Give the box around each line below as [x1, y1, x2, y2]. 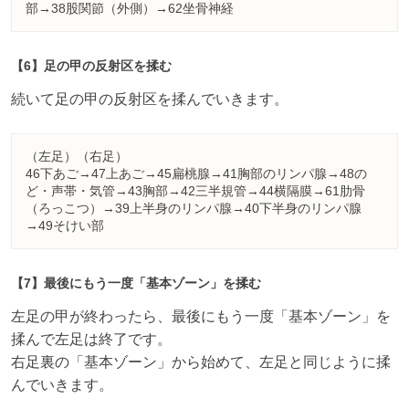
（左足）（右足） [26, 149, 128, 164]
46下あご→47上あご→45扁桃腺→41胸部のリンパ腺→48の [26, 166, 367, 182]
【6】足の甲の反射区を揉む [11, 58, 172, 73]
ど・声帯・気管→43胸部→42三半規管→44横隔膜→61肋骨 [26, 184, 365, 199]
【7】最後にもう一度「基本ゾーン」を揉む [11, 276, 261, 291]
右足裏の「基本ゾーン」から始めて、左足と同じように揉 [11, 354, 391, 371]
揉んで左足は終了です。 [11, 331, 172, 348]
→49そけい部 [26, 218, 104, 234]
